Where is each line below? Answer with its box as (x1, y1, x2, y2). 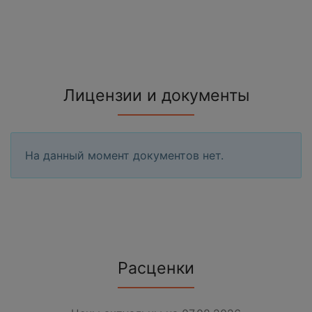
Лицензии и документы (63, 86, 249, 106)
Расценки (118, 258, 194, 279)
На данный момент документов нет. (25, 148, 224, 163)
